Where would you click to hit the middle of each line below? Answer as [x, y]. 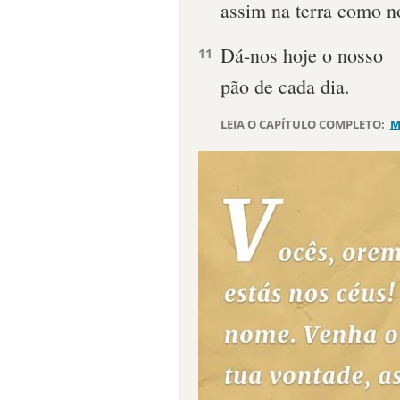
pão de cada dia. [285, 86]
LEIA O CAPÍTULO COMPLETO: [304, 124]
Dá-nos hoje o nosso [302, 55]
